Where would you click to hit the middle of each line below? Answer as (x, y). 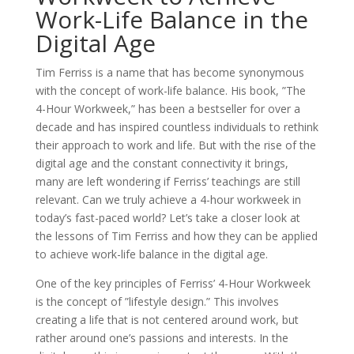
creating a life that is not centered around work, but (167, 320)
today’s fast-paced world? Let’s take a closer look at (168, 218)
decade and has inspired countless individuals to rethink (177, 127)
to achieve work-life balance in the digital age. (151, 254)
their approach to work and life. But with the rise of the (175, 145)
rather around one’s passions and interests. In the (162, 338)
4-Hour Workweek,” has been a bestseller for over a (168, 109)
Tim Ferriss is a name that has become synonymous (169, 72)
